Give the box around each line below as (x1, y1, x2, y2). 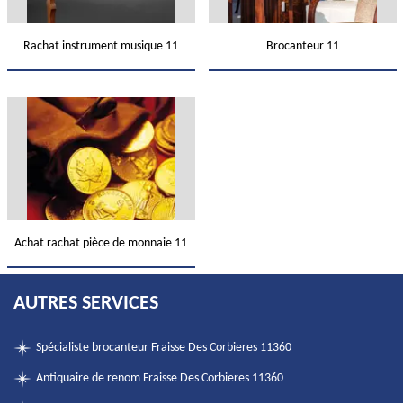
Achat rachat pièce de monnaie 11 (14, 237, 187, 250)
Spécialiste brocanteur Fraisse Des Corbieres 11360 (36, 341, 291, 354)
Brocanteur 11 (265, 40, 339, 53)
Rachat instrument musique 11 (23, 40, 178, 53)
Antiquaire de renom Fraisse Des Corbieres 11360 (36, 372, 283, 385)
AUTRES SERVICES (13, 293, 158, 314)
